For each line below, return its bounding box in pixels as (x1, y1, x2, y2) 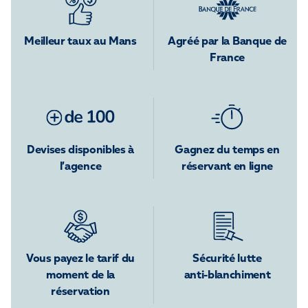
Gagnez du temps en (175, 145, 280, 156)
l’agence (59, 162, 102, 173)
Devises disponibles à (26, 145, 135, 156)
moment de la (45, 270, 115, 281)
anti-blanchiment (184, 270, 271, 281)
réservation (51, 287, 110, 298)
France (209, 53, 245, 64)
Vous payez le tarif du (26, 254, 135, 265)
